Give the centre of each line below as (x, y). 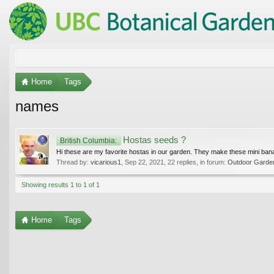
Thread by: (73, 162)
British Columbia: (88, 140)
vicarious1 (106, 162)
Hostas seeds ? (153, 140)
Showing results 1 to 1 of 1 (61, 184)
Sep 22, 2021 (144, 162)
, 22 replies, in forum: (196, 162)
